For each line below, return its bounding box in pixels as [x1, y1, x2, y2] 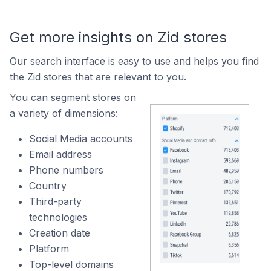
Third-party [29, 195, 82, 207]
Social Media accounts [29, 132, 132, 145]
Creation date [29, 226, 90, 239]
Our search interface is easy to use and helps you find [10, 54, 259, 67]
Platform [29, 242, 69, 255]
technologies [29, 211, 87, 223]
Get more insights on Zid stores [10, 28, 227, 46]
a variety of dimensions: [10, 106, 118, 119]
